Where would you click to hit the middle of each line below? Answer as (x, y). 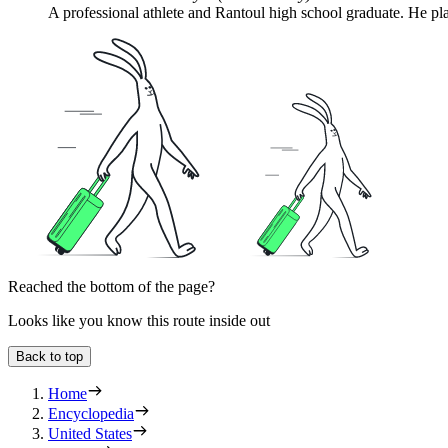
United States (90, 433)
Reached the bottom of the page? (111, 286)
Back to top (49, 356)
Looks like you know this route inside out (139, 320)
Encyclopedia (91, 413)
